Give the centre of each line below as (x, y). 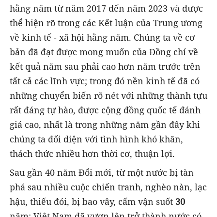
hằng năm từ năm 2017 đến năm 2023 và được (106, 8)
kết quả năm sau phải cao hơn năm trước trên (105, 67)
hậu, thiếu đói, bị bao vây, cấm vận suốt (93, 201)
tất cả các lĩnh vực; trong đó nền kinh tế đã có (105, 81)
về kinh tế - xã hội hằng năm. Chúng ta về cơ (102, 38)
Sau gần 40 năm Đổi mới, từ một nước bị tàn (102, 172)
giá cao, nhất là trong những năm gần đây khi (105, 125)
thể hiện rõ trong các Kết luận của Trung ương (106, 23)
